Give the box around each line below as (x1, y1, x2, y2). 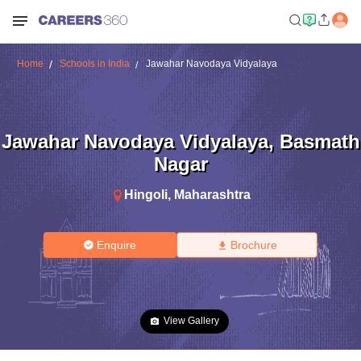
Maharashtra (173, 187, 251, 201)
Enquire (97, 239, 137, 251)
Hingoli (123, 187, 168, 201)
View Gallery (164, 315, 219, 326)
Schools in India (59, 58, 130, 69)
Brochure (230, 239, 277, 251)
